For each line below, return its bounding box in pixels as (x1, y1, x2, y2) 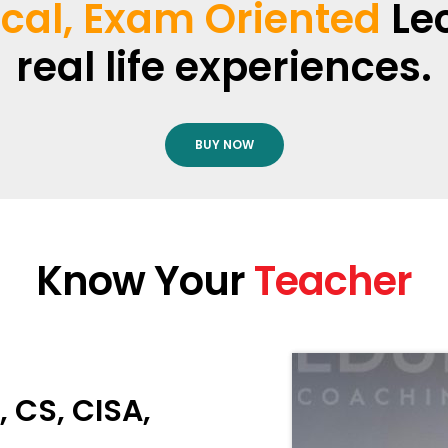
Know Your (36, 253, 254, 310)
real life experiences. (16, 39, 432, 96)
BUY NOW (194, 136, 254, 154)
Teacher (254, 253, 412, 310)
